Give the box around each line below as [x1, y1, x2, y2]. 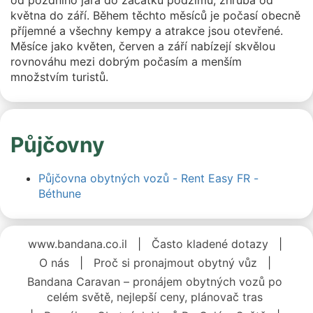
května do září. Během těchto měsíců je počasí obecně [10, 8, 300, 22]
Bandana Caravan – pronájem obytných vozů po [27, 275, 282, 289]
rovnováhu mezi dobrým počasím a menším [10, 54, 242, 68]
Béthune [38, 187, 81, 201]
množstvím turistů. [10, 70, 108, 84]
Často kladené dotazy [151, 237, 268, 251]
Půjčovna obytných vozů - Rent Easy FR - [38, 171, 259, 185]
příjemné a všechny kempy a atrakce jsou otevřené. [10, 24, 283, 38]
